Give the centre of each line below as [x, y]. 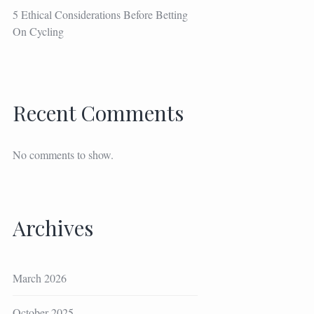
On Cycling [38, 31]
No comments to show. [63, 154]
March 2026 [39, 278]
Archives [53, 227]
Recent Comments [98, 112]
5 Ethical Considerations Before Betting [100, 14]
